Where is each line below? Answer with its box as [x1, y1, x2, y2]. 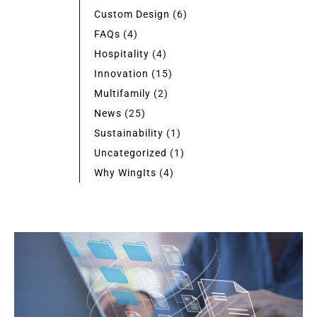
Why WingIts [93, 167, 156, 179]
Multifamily [93, 88, 151, 100]
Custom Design [93, 8, 170, 21]
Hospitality [93, 48, 149, 60]
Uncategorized [93, 147, 167, 159]
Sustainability [93, 127, 163, 139]
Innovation [93, 68, 149, 80]
